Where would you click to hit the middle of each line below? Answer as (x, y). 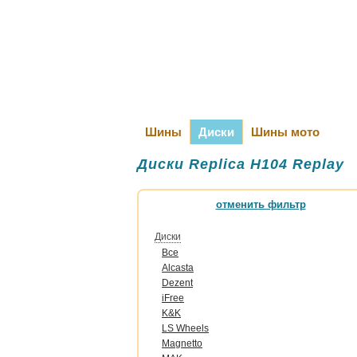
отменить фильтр (261, 204)
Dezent (177, 283)
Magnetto (182, 343)
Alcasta (178, 268)
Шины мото (285, 132)
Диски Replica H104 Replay (241, 164)
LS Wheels (185, 328)
